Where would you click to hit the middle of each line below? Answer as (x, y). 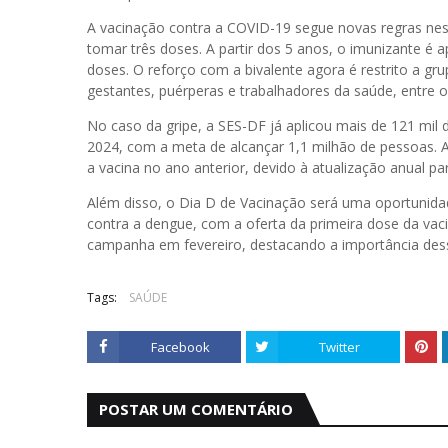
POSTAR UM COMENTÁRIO (196, 409)
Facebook (180, 347)
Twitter (339, 347)
